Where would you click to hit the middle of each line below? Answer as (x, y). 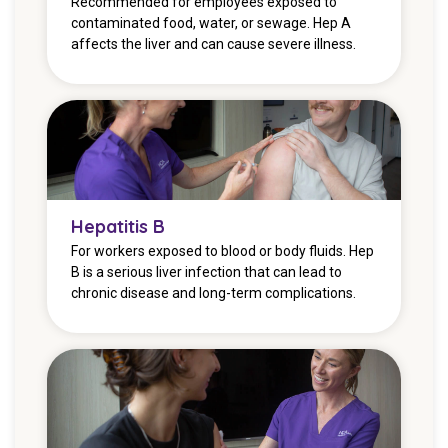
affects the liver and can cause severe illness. (213, 43)
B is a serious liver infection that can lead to (206, 272)
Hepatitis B (118, 226)
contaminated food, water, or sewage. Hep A (211, 22)
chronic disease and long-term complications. (213, 293)
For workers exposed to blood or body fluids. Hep (222, 251)
